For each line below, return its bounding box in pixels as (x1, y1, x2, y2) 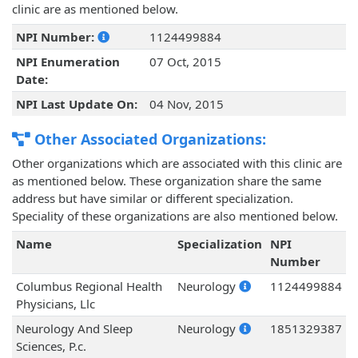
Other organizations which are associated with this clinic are (12, 155, 342, 172)
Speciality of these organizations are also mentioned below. (12, 208, 338, 225)
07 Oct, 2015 (149, 54, 221, 70)
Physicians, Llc (15, 296, 95, 312)
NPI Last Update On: (15, 96, 137, 113)
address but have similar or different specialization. (12, 190, 293, 207)
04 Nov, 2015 (149, 96, 224, 113)
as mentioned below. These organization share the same (12, 173, 321, 189)
